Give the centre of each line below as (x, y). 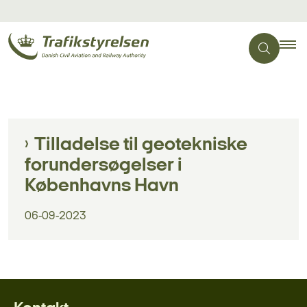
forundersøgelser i (103, 166)
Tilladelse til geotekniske (141, 145)
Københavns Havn (102, 186)
